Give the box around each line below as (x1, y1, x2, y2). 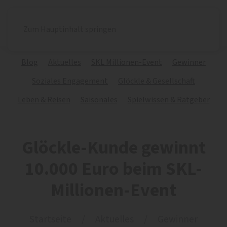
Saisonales (80, 94, 118, 105)
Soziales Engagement (32, 75, 108, 87)
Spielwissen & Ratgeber (127, 94, 210, 105)
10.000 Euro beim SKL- (25, 156, 202, 182)
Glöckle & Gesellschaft (118, 75, 195, 87)
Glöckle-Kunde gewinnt (21, 135, 206, 161)
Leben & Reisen (17, 94, 70, 105)
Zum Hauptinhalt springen (23, 24, 116, 35)
